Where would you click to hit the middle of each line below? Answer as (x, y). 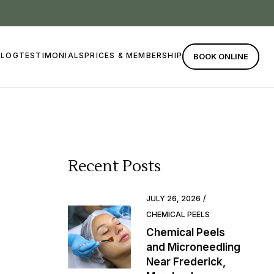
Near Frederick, (186, 262)
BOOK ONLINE (221, 56)
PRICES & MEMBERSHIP (133, 56)
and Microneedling (193, 247)
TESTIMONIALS (52, 56)
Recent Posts (114, 166)
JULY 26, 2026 (173, 198)
